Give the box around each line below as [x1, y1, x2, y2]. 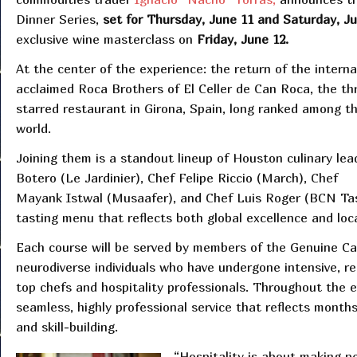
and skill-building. [15, 319, 118, 335]
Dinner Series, [15, 11, 103, 28]
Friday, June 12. [196, 31, 288, 48]
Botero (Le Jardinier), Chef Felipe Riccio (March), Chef [15, 170, 338, 186]
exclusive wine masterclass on [15, 31, 197, 48]
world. [15, 120, 51, 137]
